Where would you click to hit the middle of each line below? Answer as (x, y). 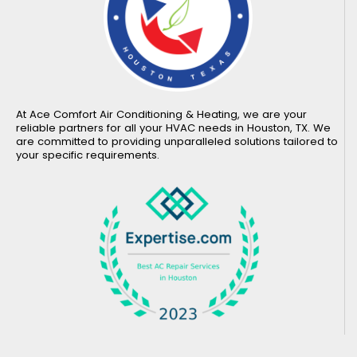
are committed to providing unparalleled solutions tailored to (177, 141)
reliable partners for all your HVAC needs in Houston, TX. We (173, 127)
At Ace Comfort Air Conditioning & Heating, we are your (161, 114)
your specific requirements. (88, 155)
